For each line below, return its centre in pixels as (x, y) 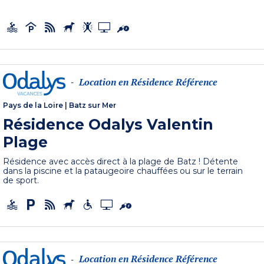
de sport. (21, 181)
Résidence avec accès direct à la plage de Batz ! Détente (121, 162)
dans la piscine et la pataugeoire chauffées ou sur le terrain (123, 171)
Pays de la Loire (33, 105)
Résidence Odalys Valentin (108, 125)
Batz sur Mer (93, 105)
